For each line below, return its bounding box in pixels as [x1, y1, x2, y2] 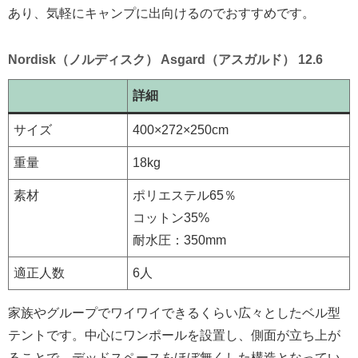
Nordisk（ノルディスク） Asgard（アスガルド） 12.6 [8, 52, 323, 66]
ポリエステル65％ [133, 188, 237, 202]
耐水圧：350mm [133, 233, 226, 247]
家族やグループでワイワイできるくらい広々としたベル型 [8, 305, 340, 320]
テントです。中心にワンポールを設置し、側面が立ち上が [8, 328, 340, 342]
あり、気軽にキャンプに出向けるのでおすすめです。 [8, 6, 315, 20]
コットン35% [133, 210, 209, 225]
